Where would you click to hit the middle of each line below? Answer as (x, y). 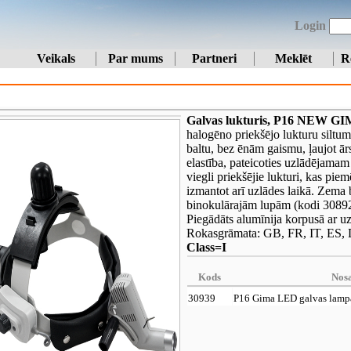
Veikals (56, 58)
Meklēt (293, 58)
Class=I (206, 247)
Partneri (214, 58)
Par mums (135, 58)
